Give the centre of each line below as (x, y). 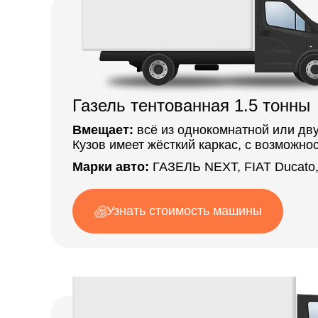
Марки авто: (111, 167)
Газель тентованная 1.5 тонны (191, 105)
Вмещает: (103, 130)
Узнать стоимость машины (184, 211)
